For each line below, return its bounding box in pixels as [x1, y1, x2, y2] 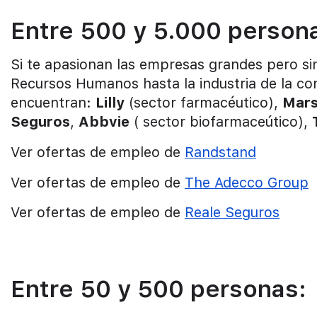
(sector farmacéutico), [125, 94, 282, 112]
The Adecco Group [185, 173, 309, 191]
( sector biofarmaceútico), [129, 113, 312, 131]
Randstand [185, 143, 256, 161]
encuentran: [11, 94, 96, 112]
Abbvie [79, 113, 129, 131]
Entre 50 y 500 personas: [11, 274, 306, 303]
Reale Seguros [185, 204, 279, 221]
